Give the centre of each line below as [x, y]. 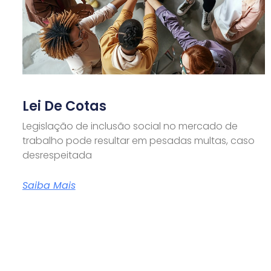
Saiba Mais [49, 185]
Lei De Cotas [64, 106]
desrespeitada [57, 155]
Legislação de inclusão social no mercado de [130, 126]
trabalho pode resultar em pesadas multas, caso [138, 140]
